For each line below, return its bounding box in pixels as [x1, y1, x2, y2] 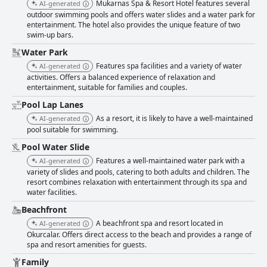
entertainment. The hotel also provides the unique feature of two [27, 20, 240, 30]
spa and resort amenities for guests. [27, 240, 147, 250]
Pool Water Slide [21, 141, 89, 153]
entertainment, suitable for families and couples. [27, 82, 187, 93]
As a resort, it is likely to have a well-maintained [96, 113, 253, 124]
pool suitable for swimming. [27, 125, 118, 135]
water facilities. [27, 187, 77, 198]
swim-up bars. [27, 30, 73, 41]
